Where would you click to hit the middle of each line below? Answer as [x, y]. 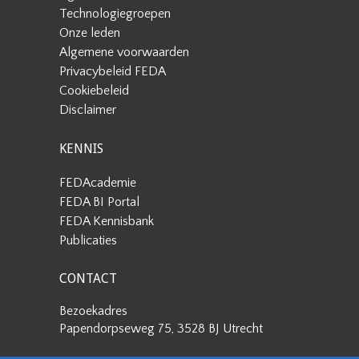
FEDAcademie [98, 183]
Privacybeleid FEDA [113, 71]
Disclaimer [88, 110]
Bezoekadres [93, 311]
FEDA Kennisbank [107, 221]
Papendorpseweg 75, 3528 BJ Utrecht [161, 329]
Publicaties [88, 240]
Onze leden [90, 33]
